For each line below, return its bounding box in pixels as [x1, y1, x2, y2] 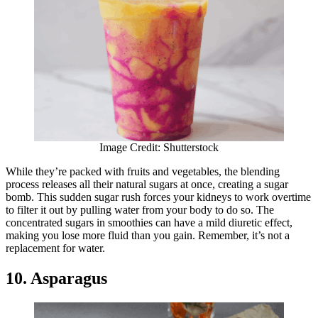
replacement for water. [6, 241, 108, 254]
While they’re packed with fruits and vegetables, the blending [6, 165, 280, 177]
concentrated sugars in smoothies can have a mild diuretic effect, [6, 216, 292, 229]
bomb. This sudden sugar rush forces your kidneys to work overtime [6, 190, 311, 203]
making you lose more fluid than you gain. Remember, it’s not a [6, 229, 290, 241]
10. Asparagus [6, 268, 107, 287]
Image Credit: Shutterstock [99, 141, 219, 153]
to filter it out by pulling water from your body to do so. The [6, 203, 274, 216]
